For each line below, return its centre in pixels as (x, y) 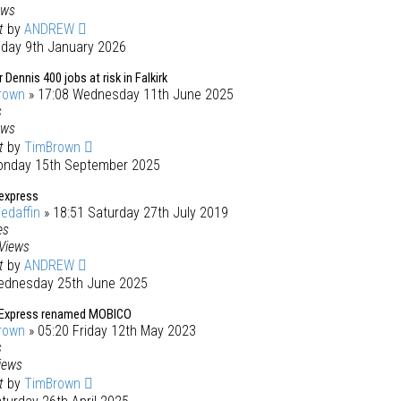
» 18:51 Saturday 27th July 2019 (134, 213)
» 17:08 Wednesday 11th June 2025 (129, 94)
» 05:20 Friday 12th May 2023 (111, 331)
